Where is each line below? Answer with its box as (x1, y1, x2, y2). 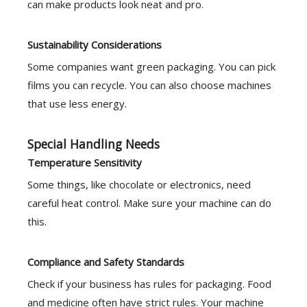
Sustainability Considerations (27, 38, 162, 51)
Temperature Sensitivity (27, 156, 142, 169)
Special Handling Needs (27, 136, 160, 152)
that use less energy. (27, 97, 127, 110)
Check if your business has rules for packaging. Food (27, 277, 271, 291)
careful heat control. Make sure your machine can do (27, 196, 271, 210)
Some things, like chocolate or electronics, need (27, 177, 251, 191)
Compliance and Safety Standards (27, 255, 184, 269)
